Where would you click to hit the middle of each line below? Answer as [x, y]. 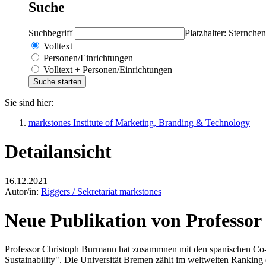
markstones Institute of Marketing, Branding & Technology [139, 122]
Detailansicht [58, 152]
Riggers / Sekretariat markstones [101, 191]
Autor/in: [23, 191]
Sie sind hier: [29, 102]
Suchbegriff [52, 33]
